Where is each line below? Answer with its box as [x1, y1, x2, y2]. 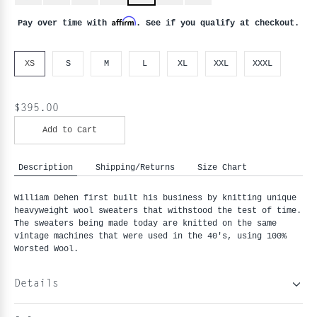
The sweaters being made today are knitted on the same [14, 219, 277, 229]
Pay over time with [18, 18, 112, 28]
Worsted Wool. [14, 244, 79, 254]
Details [14, 279, 59, 290]
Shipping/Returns [96, 162, 175, 172]
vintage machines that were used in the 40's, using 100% [14, 231, 287, 241]
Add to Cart [42, 125, 97, 135]
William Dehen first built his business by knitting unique [14, 193, 296, 203]
